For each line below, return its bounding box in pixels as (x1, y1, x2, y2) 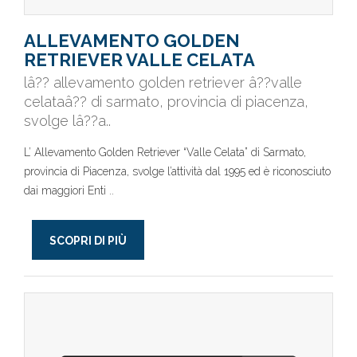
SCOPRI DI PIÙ (49, 234, 127, 247)
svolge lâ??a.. (24, 112, 111, 129)
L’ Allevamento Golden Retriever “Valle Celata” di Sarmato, (24, 146, 306, 159)
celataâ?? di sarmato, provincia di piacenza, (24, 93, 308, 110)
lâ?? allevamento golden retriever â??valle (24, 74, 302, 91)
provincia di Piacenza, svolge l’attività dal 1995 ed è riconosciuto (24, 165, 331, 178)
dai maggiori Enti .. (24, 184, 114, 197)
